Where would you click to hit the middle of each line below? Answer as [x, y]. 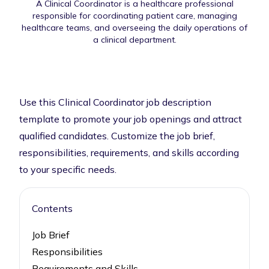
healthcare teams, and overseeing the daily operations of [134, 28]
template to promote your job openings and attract [131, 119]
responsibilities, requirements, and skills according [129, 153]
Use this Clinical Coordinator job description [115, 102]
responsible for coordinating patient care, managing [134, 16]
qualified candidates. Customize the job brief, [117, 136]
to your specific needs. [68, 169]
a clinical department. [134, 40]
